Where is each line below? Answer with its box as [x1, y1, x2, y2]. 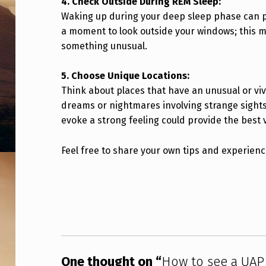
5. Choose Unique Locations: [61, 70, 190, 82]
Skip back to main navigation [61, 173, 107, 185]
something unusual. [61, 40, 148, 52]
